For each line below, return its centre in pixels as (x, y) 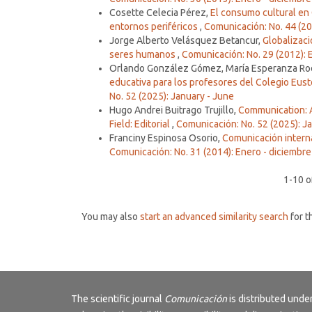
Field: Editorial (141, 124)
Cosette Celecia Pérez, (160, 12)
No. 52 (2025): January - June (172, 96)
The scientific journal (118, 298)
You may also (111, 216)
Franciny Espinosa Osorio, (166, 138)
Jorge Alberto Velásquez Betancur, (186, 40)
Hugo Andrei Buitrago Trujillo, (174, 110)
